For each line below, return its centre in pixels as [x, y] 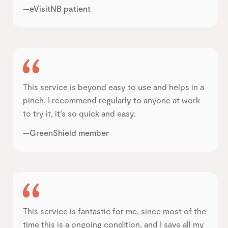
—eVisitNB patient [57, 8]
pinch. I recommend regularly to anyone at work [111, 100]
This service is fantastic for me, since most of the [115, 211]
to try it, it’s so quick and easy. [79, 113]
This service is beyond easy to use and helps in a [113, 87]
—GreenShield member [66, 132]
